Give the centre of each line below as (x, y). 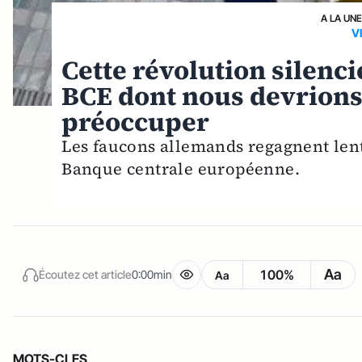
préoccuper (136, 122)
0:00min (152, 274)
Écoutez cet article (85, 274)
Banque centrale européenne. (181, 169)
